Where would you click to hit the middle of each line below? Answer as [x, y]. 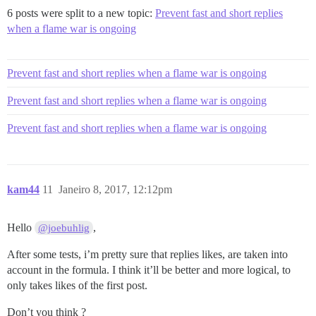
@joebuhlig [64, 227]
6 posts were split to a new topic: [81, 13]
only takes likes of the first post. [77, 285]
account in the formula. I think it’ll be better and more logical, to [149, 269]
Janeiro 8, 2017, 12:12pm [115, 189]
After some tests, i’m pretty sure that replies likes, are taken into [147, 254]
